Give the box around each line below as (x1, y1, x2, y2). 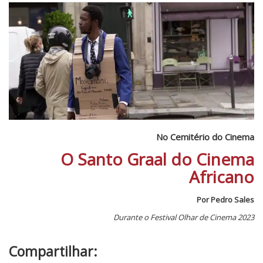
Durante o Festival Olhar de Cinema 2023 (113, 212, 254, 223)
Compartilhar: (9, 242, 97, 261)
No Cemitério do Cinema (156, 131, 254, 143)
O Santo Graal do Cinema (60, 148, 254, 171)
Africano (189, 166, 254, 188)
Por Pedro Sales (197, 194, 254, 205)
